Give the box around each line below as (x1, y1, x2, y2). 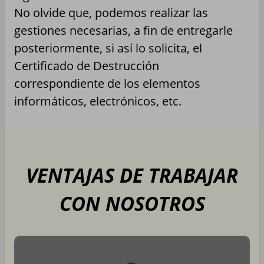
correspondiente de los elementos (14, 75, 200, 91)
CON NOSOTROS (59, 190, 205, 217)
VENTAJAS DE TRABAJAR (26, 161, 238, 189)
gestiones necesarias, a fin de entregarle (14, 22, 233, 38)
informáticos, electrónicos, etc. (14, 93, 181, 109)
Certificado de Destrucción (14, 57, 159, 74)
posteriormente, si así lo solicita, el (14, 39, 202, 56)
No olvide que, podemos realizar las (14, 4, 208, 21)
